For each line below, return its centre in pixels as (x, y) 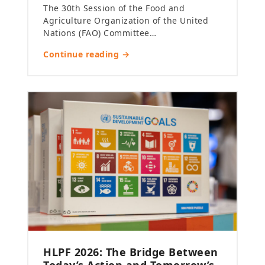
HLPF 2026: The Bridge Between (131, 252)
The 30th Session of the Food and (114, 8)
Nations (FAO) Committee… (100, 33)
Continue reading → (87, 54)
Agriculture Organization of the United (126, 20)
